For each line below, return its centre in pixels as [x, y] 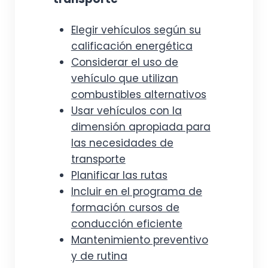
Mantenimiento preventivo [139, 240]
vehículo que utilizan [124, 78]
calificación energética [132, 46]
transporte [98, 159]
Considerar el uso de [124, 62]
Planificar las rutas [119, 175]
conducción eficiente [127, 224]
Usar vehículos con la [126, 111]
